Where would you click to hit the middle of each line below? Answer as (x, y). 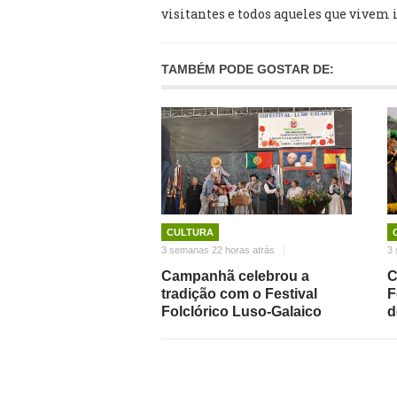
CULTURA (190, 232)
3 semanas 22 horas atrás (218, 249)
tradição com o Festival (239, 293)
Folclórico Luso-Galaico (241, 311)
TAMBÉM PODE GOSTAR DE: (248, 69)
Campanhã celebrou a (235, 276)
